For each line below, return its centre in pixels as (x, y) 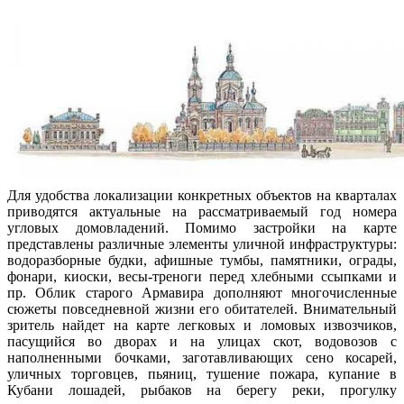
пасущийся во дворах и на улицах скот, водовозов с (202, 342)
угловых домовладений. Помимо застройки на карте (202, 228)
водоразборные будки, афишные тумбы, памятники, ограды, (202, 261)
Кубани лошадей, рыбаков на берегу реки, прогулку (202, 390)
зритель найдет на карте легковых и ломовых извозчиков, (202, 326)
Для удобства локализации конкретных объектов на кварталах (202, 196)
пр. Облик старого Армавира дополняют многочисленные (202, 293)
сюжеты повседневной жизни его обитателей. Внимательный (202, 309)
